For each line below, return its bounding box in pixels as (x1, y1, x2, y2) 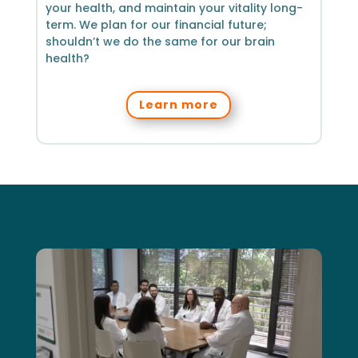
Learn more (139, 96, 219, 113)
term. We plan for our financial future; (45, 16, 267, 33)
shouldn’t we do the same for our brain (45, 33, 275, 50)
